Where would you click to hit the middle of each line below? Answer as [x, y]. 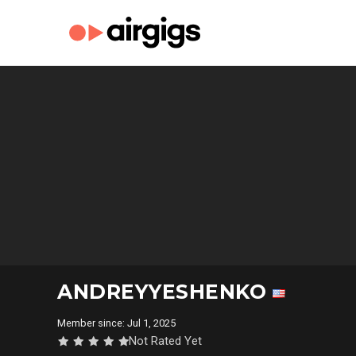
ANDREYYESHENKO [165, 292]
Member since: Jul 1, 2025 [119, 323]
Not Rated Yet [165, 341]
